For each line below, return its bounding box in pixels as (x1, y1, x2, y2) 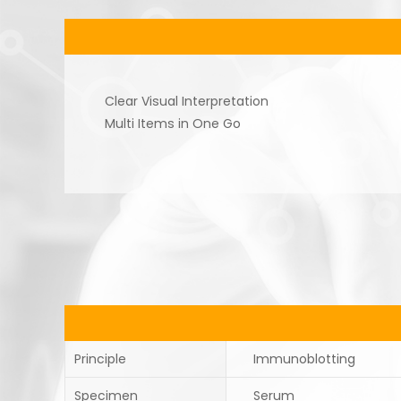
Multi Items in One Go (105, 115, 241, 132)
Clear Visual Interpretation (105, 92, 269, 110)
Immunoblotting (252, 350, 355, 368)
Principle (74, 350, 126, 368)
